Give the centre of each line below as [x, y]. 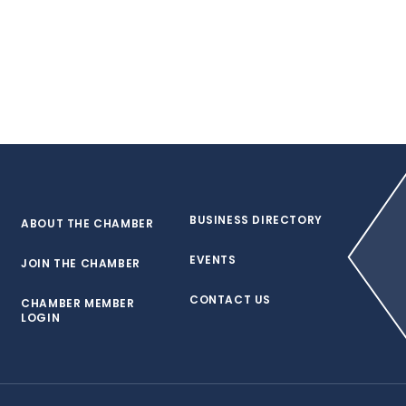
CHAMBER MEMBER [78, 303]
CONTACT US [230, 300]
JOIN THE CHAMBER [81, 263]
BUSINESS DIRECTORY [256, 220]
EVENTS [213, 260]
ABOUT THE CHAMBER [87, 223]
